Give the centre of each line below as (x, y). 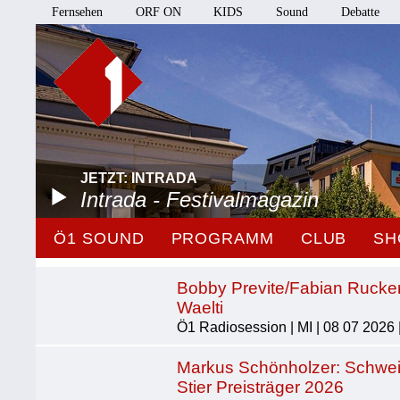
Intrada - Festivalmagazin (200, 200)
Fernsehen (78, 12)
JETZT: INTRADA (139, 178)
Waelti (200, 308)
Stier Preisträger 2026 (261, 387)
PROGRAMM (222, 238)
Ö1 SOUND (99, 238)
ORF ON (158, 12)
